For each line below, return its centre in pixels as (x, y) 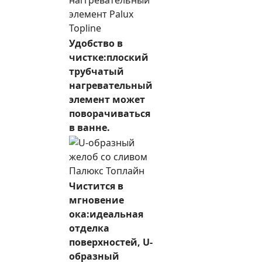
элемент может (107, 99)
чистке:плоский (109, 57)
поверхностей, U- (111, 242)
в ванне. (89, 127)
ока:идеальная (106, 214)
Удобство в (96, 43)
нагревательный (111, 85)
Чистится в (96, 186)
